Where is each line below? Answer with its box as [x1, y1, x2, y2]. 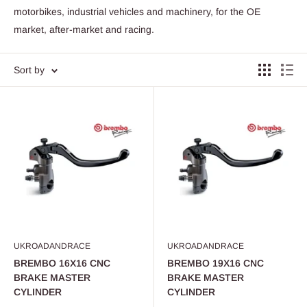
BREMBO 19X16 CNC [167, 258, 264, 269]
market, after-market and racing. [14, 24, 154, 35]
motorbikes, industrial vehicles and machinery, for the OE [14, 6, 260, 17]
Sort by [14, 64, 45, 75]
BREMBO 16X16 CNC [14, 258, 110, 269]
